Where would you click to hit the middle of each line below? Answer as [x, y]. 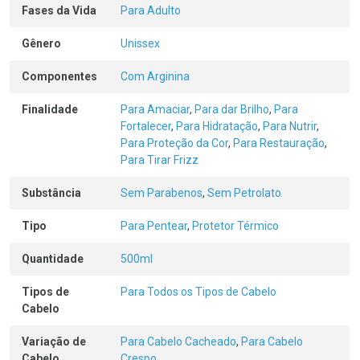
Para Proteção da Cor [174, 143]
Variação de [54, 342]
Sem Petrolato [244, 193]
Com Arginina [155, 76]
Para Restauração [279, 143]
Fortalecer [146, 126]
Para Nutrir [290, 126]
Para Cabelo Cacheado [178, 342]
